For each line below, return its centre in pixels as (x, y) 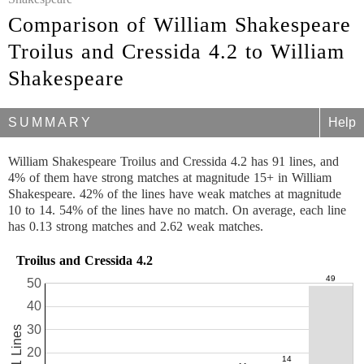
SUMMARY (50, 122)
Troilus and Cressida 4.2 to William (176, 52)
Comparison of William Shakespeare (180, 25)
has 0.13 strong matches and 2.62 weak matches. (136, 226)
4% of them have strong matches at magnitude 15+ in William (170, 178)
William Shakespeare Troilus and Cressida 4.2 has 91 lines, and (173, 161)
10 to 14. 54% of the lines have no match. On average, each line (177, 210)
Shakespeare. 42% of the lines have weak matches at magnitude (175, 194)
